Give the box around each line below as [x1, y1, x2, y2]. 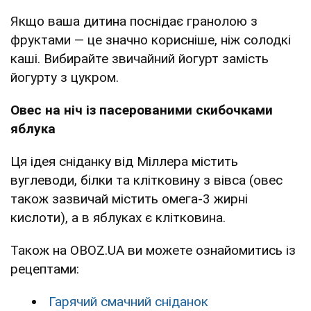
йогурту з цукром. [10, 69, 122, 86]
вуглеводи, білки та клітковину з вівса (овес [10, 172, 283, 189]
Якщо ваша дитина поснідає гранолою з [10, 13, 258, 30]
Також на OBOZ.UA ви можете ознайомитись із [10, 242, 296, 259]
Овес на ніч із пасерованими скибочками [10, 102, 273, 119]
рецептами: [10, 261, 79, 278]
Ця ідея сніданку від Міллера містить [10, 153, 238, 170]
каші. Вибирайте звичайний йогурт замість [10, 51, 269, 67]
